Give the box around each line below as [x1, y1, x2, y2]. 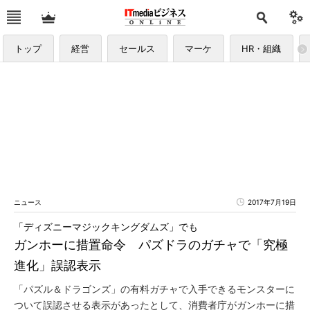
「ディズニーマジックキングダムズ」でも [14, 221, 198, 232]
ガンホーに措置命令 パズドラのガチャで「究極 [14, 237, 288, 252]
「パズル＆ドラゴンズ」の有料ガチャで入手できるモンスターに [14, 284, 295, 295]
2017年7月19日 [248, 198, 296, 206]
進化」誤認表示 [14, 258, 101, 273]
